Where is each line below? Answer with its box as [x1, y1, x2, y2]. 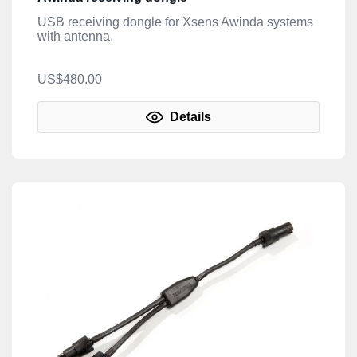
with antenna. [37, 29, 113, 43]
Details [167, 109, 211, 124]
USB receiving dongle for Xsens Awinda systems [37, 14, 313, 29]
